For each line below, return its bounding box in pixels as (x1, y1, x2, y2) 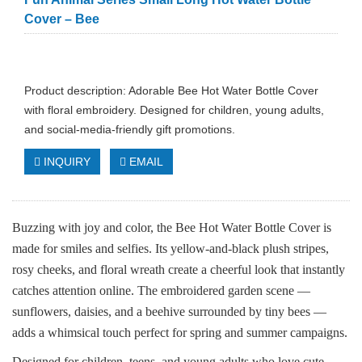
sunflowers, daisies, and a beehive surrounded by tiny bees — (12, 305, 326, 318)
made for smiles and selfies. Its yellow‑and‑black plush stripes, (12, 242, 329, 255)
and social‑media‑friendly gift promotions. (24, 123, 235, 136)
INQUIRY (40, 155, 90, 168)
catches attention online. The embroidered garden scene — (12, 284, 310, 297)
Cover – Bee (24, 12, 99, 26)
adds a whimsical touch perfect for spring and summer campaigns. (12, 326, 347, 339)
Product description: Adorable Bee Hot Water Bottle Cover (24, 84, 318, 97)
